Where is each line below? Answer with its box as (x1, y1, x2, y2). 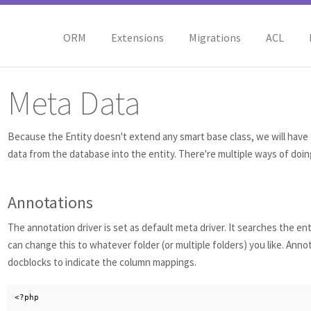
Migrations (188, 31, 241, 45)
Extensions (110, 31, 164, 45)
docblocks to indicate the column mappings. (8, 255, 196, 269)
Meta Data (8, 82, 140, 124)
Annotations (8, 192, 93, 213)
